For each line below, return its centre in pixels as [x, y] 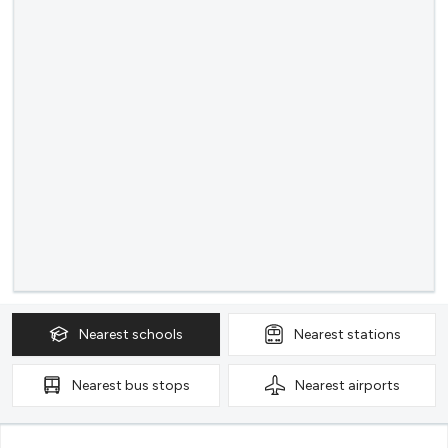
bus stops [157, 385]
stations [373, 334]
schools [157, 334]
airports [373, 385]
